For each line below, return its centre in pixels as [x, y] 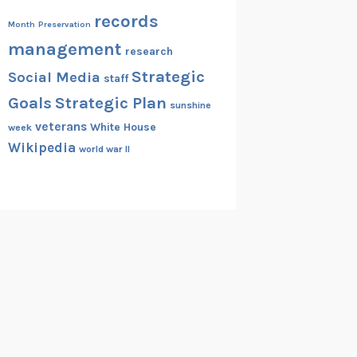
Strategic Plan [110, 102]
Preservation [64, 24]
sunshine [190, 105]
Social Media [54, 77]
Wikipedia [41, 147]
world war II [104, 149]
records [126, 21]
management [65, 49]
